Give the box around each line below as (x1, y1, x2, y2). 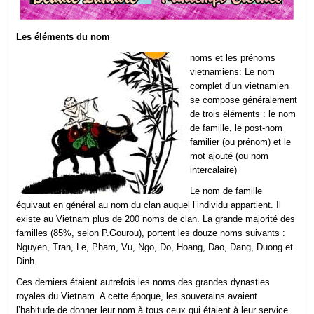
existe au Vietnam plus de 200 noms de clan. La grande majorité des (16, 214, 295, 225)
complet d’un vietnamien (190, 81, 289, 92)
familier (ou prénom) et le (190, 137, 291, 148)
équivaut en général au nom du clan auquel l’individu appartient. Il (16, 200, 281, 211)
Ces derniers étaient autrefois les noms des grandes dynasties (16, 277, 270, 288)
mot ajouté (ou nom (190, 151, 268, 162)
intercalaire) (190, 165, 237, 176)
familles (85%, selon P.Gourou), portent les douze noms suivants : (16, 228, 285, 239)
